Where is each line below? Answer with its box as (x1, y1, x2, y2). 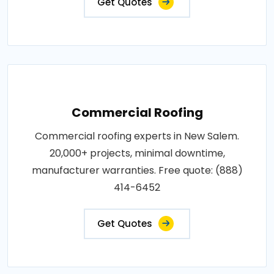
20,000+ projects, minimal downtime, (49, 146, 225, 160)
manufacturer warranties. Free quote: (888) (31, 163, 243, 177)
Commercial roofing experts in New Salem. (35, 128, 239, 143)
